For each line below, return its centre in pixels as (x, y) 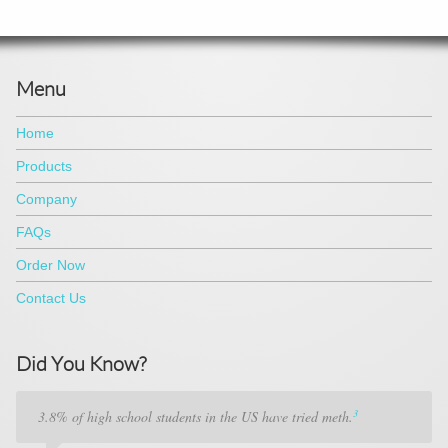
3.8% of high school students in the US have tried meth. (195, 416)
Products (43, 166)
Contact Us (50, 298)
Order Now (50, 265)
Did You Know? (80, 363)
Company (46, 199)
